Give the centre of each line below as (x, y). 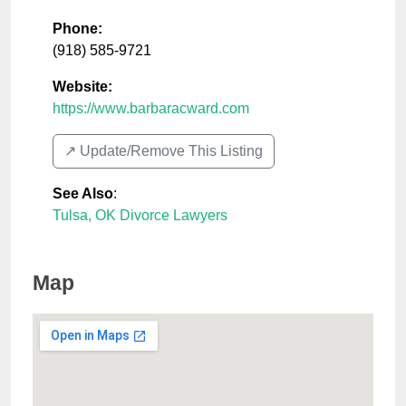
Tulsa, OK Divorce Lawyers (140, 216)
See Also (83, 194)
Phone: (77, 29)
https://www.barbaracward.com (151, 109)
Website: (82, 87)
